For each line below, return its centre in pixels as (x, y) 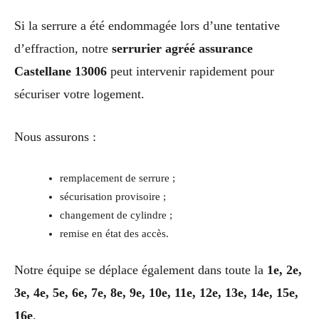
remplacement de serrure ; (117, 178)
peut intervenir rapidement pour (190, 71)
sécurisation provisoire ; (113, 197)
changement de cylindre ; (116, 215)
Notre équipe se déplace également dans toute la (141, 270)
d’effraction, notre (63, 48)
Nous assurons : (55, 137)
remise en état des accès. (114, 234)
